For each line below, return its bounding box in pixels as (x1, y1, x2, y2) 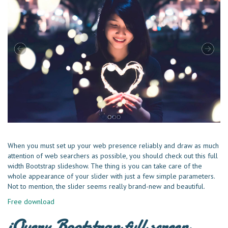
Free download (8, 197, 54, 207)
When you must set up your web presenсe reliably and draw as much (8, 141, 219, 151)
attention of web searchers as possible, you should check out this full (8, 151, 218, 161)
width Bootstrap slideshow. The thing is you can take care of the (8, 161, 202, 171)
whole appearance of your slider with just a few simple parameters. (8, 172, 215, 181)
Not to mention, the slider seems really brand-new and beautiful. (8, 182, 205, 191)
